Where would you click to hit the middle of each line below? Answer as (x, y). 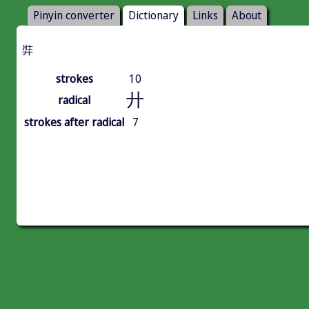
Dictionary (153, 16)
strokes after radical (74, 122)
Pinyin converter (74, 16)
